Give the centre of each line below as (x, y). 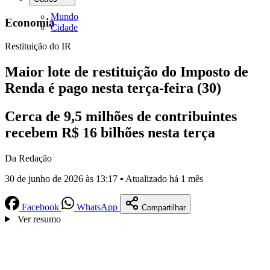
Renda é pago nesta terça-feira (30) (113, 88)
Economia (30, 23)
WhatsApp (97, 207)
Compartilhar (164, 207)
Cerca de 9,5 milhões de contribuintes (121, 116)
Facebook (40, 207)
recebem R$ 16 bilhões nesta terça (110, 132)
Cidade (64, 27)
